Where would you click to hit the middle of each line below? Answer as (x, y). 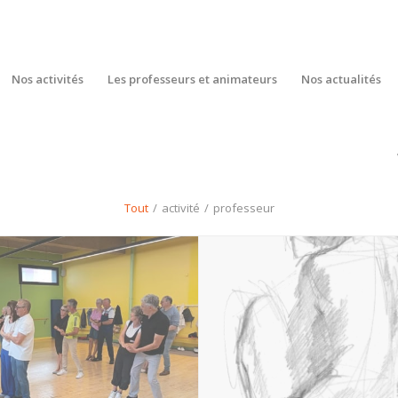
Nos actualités (341, 79)
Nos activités (47, 79)
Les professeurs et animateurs (192, 79)
